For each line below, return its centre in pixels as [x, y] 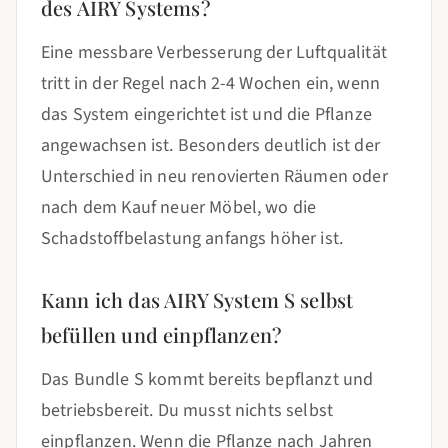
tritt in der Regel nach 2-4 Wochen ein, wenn [211, 83]
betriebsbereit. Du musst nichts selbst [187, 410]
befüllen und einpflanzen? [162, 334]
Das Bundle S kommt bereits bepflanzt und [207, 379]
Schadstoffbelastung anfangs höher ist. [192, 238]
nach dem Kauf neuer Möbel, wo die [179, 207]
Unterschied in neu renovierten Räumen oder [214, 176]
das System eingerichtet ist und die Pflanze [206, 114]
